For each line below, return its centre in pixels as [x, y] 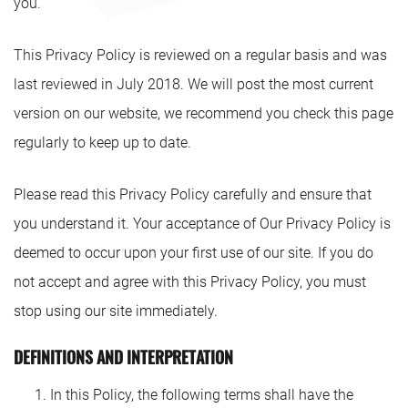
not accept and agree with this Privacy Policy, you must [190, 282]
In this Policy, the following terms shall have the [202, 395]
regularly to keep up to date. [102, 143]
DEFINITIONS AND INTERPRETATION [123, 357]
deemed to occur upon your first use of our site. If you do [194, 253]
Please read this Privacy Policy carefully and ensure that [193, 194]
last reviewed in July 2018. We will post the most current [194, 84]
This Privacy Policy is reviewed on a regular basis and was [200, 55]
